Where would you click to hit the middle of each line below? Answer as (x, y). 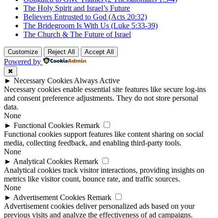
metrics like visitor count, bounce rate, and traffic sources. (92, 179)
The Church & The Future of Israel (77, 35)
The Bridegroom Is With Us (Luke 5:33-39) (91, 26)
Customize (23, 52)
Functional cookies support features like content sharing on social (104, 134)
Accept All (99, 52)
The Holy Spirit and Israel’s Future (77, 8)
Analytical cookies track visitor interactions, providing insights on (104, 170)
